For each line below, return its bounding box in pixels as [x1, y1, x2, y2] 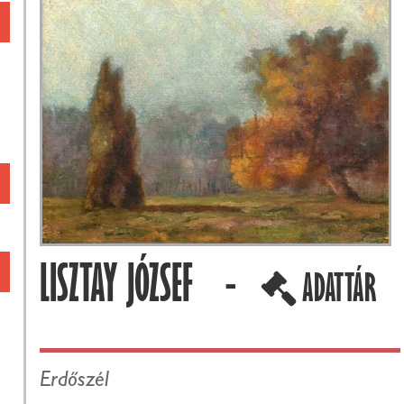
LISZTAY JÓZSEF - [40, 269, 261, 317]
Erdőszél [40, 372, 109, 393]
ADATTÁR [297, 277, 376, 313]
